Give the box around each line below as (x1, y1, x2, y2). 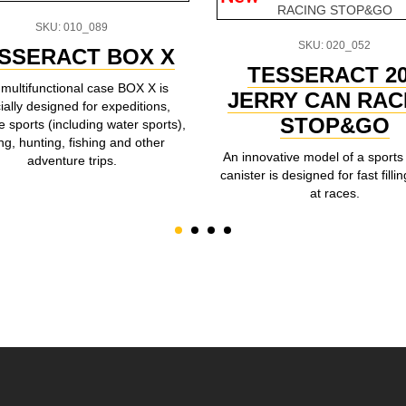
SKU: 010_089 (35, 21, 108, 34)
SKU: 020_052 (298, 39, 371, 52)
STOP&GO (279, 113, 390, 138)
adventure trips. (26, 153, 117, 168)
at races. (309, 186, 360, 200)
